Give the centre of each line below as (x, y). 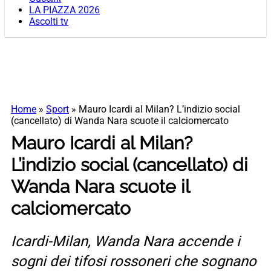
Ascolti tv (49, 22)
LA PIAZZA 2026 (64, 10)
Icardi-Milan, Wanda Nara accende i (126, 242)
